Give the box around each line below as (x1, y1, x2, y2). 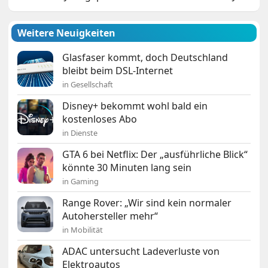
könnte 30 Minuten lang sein (62, 161, 192, 175)
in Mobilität (62, 224, 103, 236)
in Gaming (62, 176, 99, 187)
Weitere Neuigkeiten (17, 26, 116, 40)
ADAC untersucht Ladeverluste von (62, 245, 220, 258)
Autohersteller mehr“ (62, 209, 159, 223)
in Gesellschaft (62, 79, 114, 90)
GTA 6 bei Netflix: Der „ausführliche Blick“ (62, 148, 248, 162)
